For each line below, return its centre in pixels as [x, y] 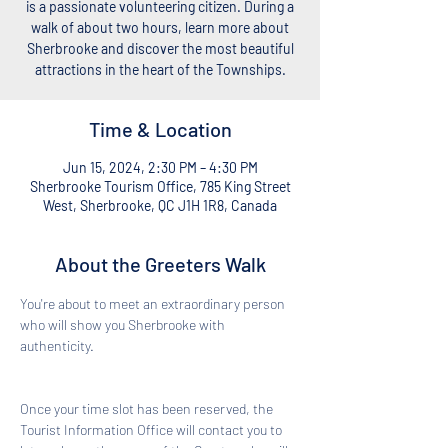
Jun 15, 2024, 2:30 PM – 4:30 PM [160, 167]
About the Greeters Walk [160, 264]
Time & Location [160, 129]
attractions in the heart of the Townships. [160, 69]
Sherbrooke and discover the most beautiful [160, 48]
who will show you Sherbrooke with [124, 324]
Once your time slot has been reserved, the [148, 408]
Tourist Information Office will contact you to [152, 429]
